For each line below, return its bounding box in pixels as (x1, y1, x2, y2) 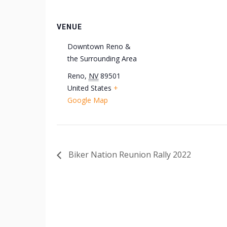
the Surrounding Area (67, 54, 137, 63)
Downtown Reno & (67, 42, 131, 51)
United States (67, 83, 111, 93)
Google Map (67, 95, 108, 105)
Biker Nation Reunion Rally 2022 (66, 149, 191, 161)
